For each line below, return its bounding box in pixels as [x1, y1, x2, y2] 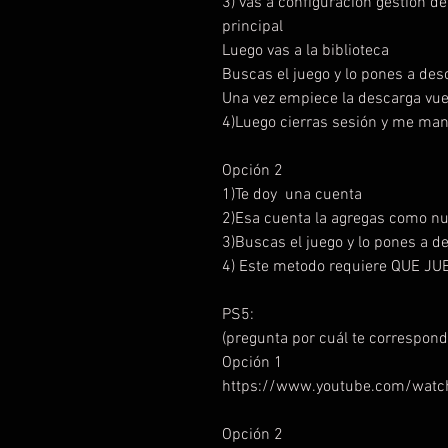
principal [222, 17, 287, 37]
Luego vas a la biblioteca [222, 41, 397, 61]
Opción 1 [222, 353, 283, 373]
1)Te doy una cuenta [222, 185, 366, 205]
